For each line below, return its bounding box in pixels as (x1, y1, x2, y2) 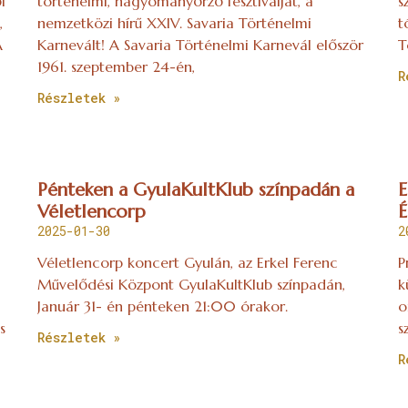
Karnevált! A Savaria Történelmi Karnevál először (36, 36, 363, 55)
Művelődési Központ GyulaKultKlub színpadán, (36, 275, 345, 294)
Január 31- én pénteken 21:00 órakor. (36, 297, 288, 316)
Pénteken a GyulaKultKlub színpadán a (36, 178, 354, 202)
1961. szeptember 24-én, (36, 57, 195, 76)
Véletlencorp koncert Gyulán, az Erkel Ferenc (36, 253, 338, 272)
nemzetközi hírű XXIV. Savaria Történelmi (36, 14, 311, 33)
